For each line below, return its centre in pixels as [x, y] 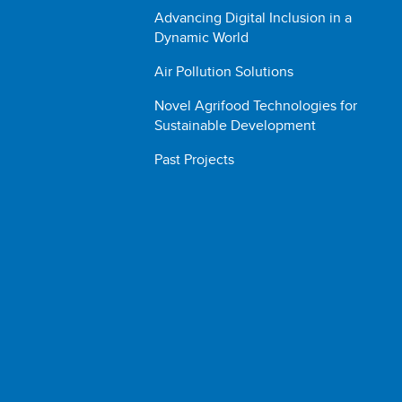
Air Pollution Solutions [224, 71]
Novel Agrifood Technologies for [256, 105]
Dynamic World [202, 37]
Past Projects [195, 159]
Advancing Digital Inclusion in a [253, 17]
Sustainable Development [236, 125]
